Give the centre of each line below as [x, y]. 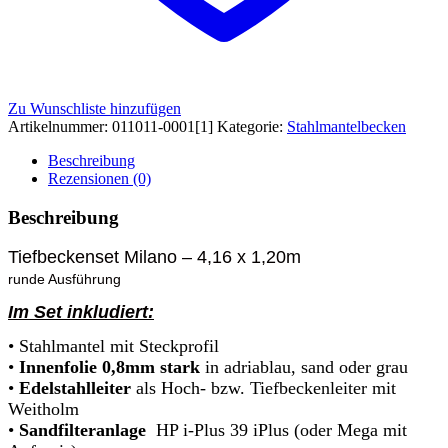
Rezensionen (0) [99, 178]
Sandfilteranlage [87, 430]
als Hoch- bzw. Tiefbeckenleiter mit [266, 388]
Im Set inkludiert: [81, 312]
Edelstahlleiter [77, 388]
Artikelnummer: [60, 126]
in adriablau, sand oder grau [304, 367]
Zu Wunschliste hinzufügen [94, 108]
